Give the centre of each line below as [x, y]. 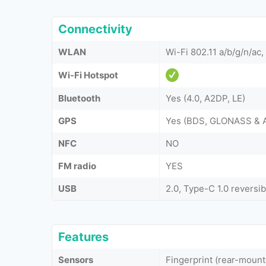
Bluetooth [79, 98]
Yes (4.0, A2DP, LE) [205, 98]
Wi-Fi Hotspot [88, 75]
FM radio [77, 166]
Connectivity [95, 29]
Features [83, 237]
